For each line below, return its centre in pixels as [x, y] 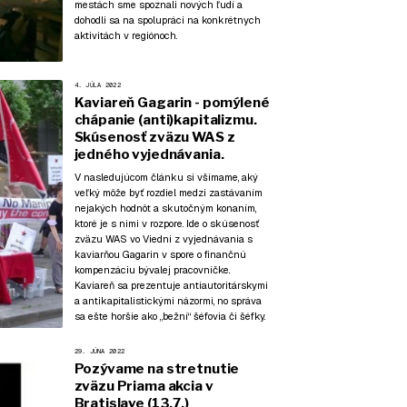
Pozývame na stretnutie [157, 368]
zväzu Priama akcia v [144, 386]
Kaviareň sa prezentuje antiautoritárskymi [171, 286]
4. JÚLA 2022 [97, 84]
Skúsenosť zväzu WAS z [154, 137]
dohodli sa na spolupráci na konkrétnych [167, 20]
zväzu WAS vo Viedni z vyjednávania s [163, 239]
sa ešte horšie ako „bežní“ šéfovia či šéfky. [169, 317]
